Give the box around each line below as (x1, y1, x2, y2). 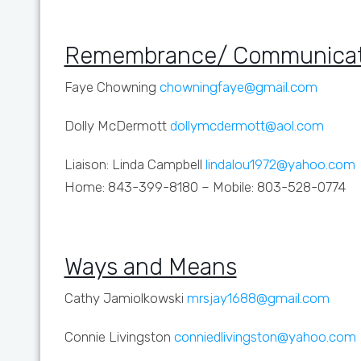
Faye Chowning (64, 79, 160, 95)
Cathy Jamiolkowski (64, 290, 187, 306)
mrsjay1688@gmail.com (186, 290, 330, 306)
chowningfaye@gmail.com (159, 79, 317, 95)
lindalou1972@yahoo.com (205, 156, 355, 172)
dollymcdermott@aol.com (169, 118, 324, 134)
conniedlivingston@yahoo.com (170, 329, 359, 345)
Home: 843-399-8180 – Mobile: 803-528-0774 (64, 179, 346, 195)
